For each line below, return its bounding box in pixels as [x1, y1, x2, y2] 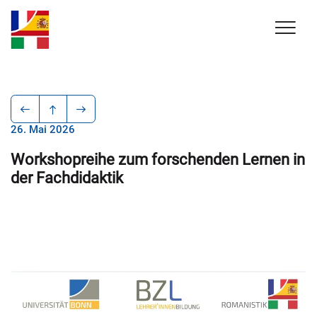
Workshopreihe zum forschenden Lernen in [11, 150, 305, 168]
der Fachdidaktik [11, 168, 123, 187]
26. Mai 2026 [11, 123, 75, 136]
